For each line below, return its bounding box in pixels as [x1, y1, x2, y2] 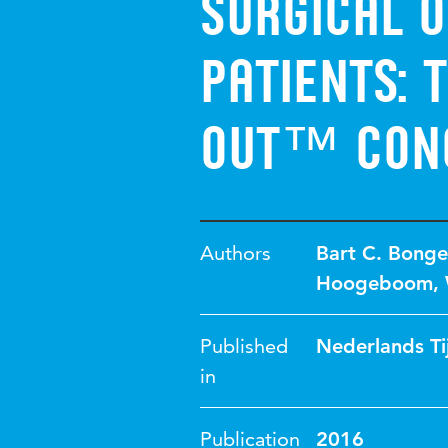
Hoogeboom [316, 271, 433, 295]
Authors [200, 241, 271, 265]
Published [200, 334, 288, 358]
